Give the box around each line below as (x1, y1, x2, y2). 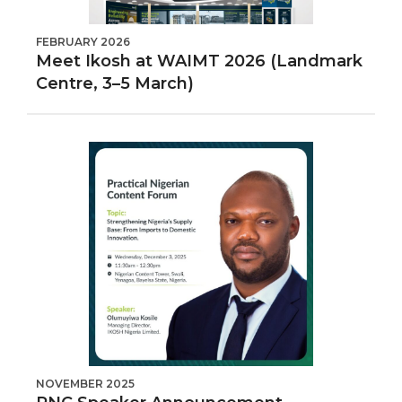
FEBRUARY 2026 (36, 35, 130, 48)
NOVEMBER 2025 (36, 377, 135, 390)
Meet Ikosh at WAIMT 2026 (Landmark (36, 51, 363, 71)
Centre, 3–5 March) (36, 74, 194, 93)
